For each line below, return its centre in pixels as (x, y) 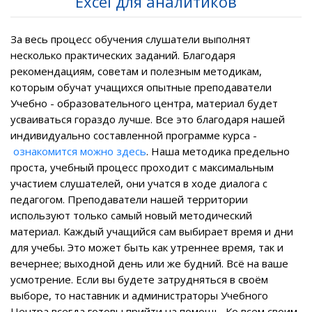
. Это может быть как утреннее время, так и (173, 247)
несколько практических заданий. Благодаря (123, 55)
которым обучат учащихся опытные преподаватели (141, 87)
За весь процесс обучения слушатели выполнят (131, 39)
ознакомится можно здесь (80, 151)
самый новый (144, 215)
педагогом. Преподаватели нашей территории (129, 199)
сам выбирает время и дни (225, 231)
